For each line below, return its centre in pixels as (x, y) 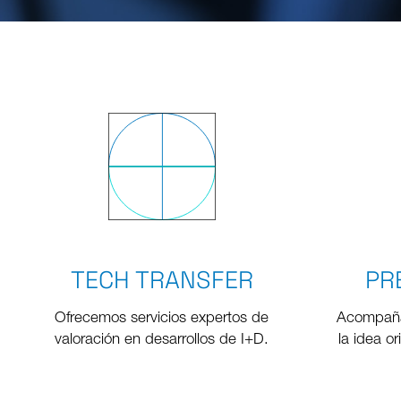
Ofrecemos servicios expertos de (162, 320)
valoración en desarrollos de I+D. (162, 341)
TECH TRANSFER (162, 281)
